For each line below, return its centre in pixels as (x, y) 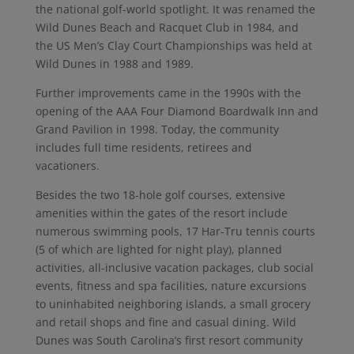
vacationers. (67, 166)
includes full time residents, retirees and (143, 147)
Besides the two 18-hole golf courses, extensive (160, 195)
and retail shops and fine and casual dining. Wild (166, 322)
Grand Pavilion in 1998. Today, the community (157, 129)
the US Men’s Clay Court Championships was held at (173, 45)
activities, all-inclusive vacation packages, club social (174, 267)
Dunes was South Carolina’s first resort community (169, 340)
